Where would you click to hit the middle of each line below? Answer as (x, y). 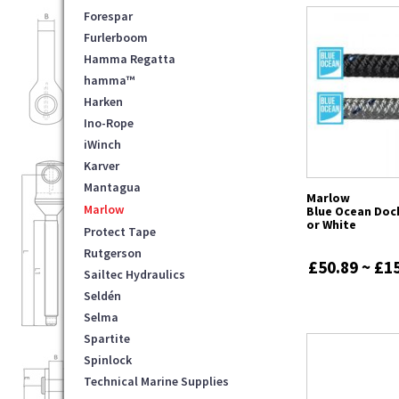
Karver (102, 165)
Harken (103, 101)
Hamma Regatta (130, 58)
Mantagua (112, 187)
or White (332, 224)
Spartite (107, 338)
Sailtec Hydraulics (134, 274)
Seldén (102, 295)
